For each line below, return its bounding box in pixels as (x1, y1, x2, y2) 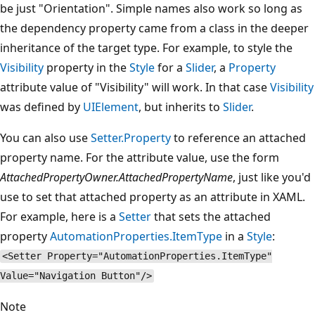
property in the (44, 59, 129, 75)
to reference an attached (171, 129, 306, 146)
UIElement (83, 98, 139, 115)
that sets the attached (151, 208, 271, 224)
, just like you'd (233, 169, 311, 185)
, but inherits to (139, 98, 223, 115)
